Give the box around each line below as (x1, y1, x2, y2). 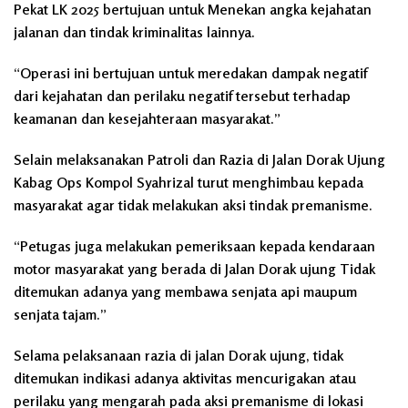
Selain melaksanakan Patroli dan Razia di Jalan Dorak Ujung (14, 149, 385, 168)
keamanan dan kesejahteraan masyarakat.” (14, 108, 280, 127)
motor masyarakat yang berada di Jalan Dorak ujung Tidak (14, 259, 375, 278)
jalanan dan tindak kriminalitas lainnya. (14, 22, 255, 41)
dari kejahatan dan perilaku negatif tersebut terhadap (14, 86, 351, 105)
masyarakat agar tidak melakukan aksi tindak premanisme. (14, 195, 372, 214)
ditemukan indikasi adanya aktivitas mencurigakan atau (14, 368, 356, 387)
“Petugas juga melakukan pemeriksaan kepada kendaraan (14, 236, 375, 255)
